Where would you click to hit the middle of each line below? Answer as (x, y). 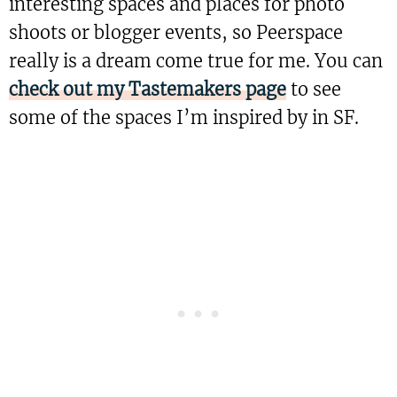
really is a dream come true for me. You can (196, 61)
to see (316, 90)
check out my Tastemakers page (148, 90)
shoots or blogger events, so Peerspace (176, 33)
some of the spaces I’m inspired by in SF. (184, 118)
